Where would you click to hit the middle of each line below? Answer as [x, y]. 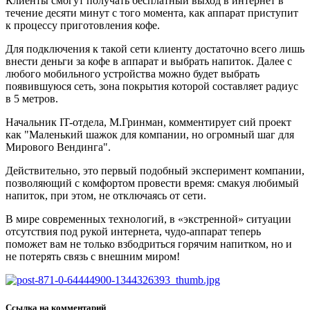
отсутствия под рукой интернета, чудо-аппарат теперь [133, 232]
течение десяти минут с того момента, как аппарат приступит [152, 13]
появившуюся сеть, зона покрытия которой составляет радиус [152, 86]
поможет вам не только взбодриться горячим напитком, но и [149, 244]
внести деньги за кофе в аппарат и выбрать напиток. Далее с [149, 62]
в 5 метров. [32, 99]
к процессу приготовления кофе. [83, 26]
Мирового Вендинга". [58, 147]
